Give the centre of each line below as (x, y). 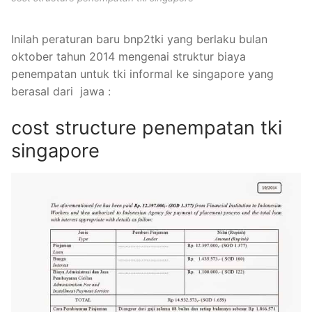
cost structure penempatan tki (147, 128)
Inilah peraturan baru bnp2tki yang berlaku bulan (139, 39)
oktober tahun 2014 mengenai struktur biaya (128, 57)
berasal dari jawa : (61, 92)
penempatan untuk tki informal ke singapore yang (142, 74)
